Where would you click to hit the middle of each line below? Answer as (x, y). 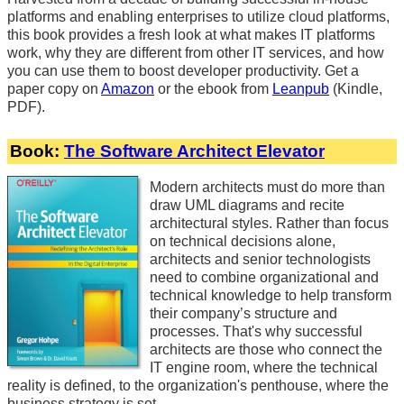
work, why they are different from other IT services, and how (196, 53)
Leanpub (301, 89)
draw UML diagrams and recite (247, 206)
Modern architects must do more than (267, 188)
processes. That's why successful (256, 332)
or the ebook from (213, 89)
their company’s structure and (243, 314)
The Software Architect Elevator (194, 151)
